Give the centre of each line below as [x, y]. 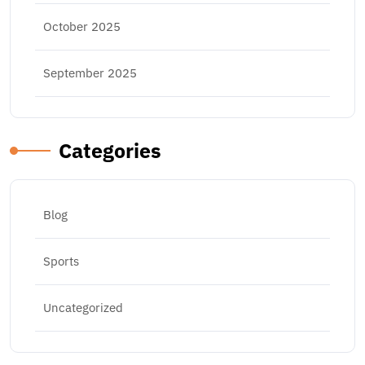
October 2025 [82, 26]
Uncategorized [83, 308]
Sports [61, 261]
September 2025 [90, 73]
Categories [110, 150]
